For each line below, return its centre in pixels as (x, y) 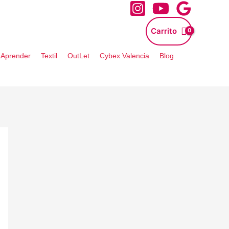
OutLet (78, 56)
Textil (49, 56)
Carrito (164, 31)
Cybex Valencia (124, 56)
